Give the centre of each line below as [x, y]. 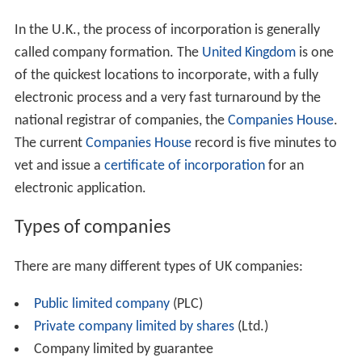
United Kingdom [248, 53]
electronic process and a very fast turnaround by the [167, 98]
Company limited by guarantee [123, 349]
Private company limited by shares [134, 326]
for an [284, 166]
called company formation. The [108, 53]
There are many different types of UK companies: [158, 267]
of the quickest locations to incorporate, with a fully [166, 75]
